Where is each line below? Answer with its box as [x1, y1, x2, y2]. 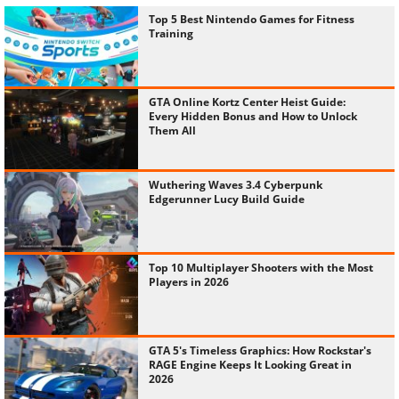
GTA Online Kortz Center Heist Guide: [149, 94, 346, 110]
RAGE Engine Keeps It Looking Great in [149, 357, 352, 372]
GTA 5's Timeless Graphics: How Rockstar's [149, 343, 371, 358]
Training [149, 26, 193, 41]
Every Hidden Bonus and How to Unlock [149, 109, 357, 124]
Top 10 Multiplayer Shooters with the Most [149, 260, 373, 275]
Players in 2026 [149, 274, 229, 289]
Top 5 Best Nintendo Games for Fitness [149, 12, 354, 27]
